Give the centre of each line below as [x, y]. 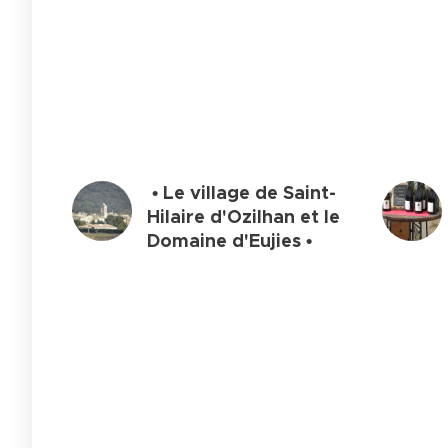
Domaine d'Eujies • [229, 240]
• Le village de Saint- [241, 192]
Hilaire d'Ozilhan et [235, 216]
